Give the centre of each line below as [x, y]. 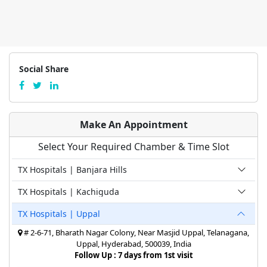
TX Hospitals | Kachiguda [69, 191]
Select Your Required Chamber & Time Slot [133, 146]
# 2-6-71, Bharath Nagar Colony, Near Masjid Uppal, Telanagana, [136, 232]
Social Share [44, 69]
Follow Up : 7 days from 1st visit [133, 255]
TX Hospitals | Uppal [59, 213]
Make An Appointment [133, 124]
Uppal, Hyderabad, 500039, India [133, 243]
